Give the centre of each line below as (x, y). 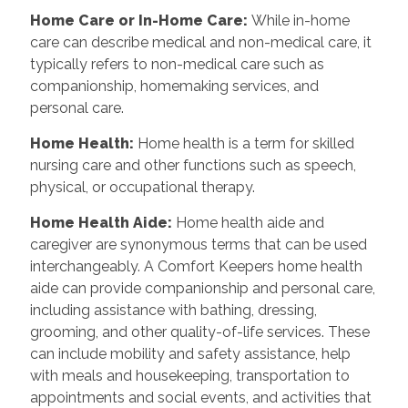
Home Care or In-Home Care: (140, 20)
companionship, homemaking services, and (174, 86)
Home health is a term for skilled (245, 143)
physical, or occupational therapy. (142, 187)
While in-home (300, 20)
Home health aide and (250, 222)
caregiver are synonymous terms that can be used (198, 244)
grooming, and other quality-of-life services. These (199, 331)
